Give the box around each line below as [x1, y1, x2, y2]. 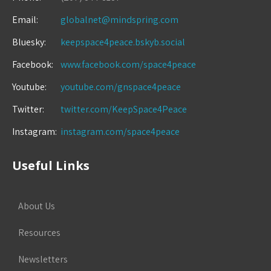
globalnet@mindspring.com [60, 13, 178, 27]
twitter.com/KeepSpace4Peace [60, 103, 187, 116]
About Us [18, 200, 55, 213]
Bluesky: [12, 36, 46, 49]
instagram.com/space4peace [60, 125, 180, 139]
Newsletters [18, 253, 68, 266]
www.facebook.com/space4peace [60, 58, 196, 71]
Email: [12, 13, 38, 27]
